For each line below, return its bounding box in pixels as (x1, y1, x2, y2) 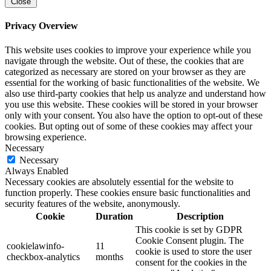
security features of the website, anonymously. (5, 198, 180, 209)
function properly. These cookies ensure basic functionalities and (5, 187, 250, 198)
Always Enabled (5, 165, 68, 176)
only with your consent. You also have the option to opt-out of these (5, 109, 263, 120)
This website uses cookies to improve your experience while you (5, 44, 251, 55)
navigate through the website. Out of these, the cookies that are (5, 55, 244, 66)
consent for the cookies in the (135, 256, 247, 267)
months (96, 251, 123, 262)
